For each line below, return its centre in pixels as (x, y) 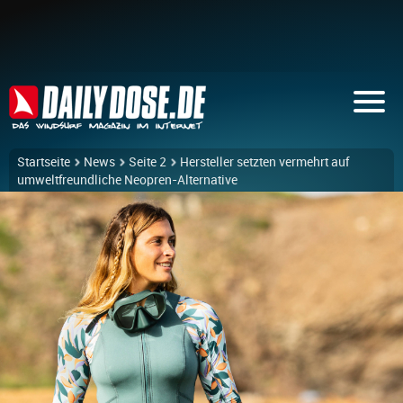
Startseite (44, 162)
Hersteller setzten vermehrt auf (264, 162)
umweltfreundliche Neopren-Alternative (127, 180)
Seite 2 (148, 162)
